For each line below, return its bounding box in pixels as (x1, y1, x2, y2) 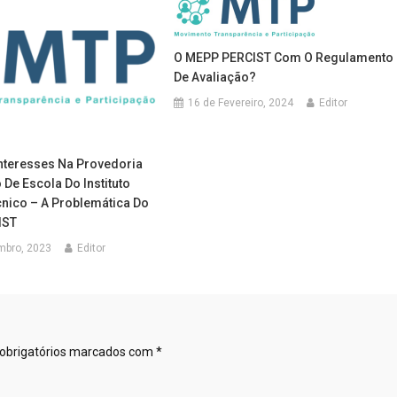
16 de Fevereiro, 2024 (188, 97, 294, 109)
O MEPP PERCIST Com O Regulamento (174, 51, 394, 65)
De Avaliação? (174, 70, 257, 84)
